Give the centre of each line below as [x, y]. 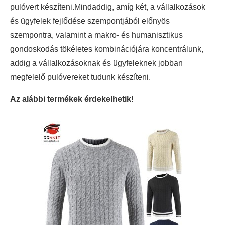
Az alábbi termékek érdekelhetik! [72, 99]
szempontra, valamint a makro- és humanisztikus [96, 35]
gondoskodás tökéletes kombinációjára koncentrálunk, [107, 49]
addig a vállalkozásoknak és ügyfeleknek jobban [96, 63]
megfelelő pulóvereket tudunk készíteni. [80, 77]
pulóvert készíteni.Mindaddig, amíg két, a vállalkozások [108, 7]
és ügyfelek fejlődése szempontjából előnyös [90, 21]
